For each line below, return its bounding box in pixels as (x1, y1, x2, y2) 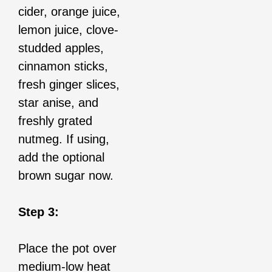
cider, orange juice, (18, 5, 120, 19)
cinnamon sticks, (18, 59, 108, 73)
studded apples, (18, 41, 104, 55)
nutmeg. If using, (18, 132, 109, 146)
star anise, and (18, 96, 98, 110)
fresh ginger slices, (18, 78, 120, 92)
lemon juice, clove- (18, 23, 118, 37)
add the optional (18, 151, 104, 165)
